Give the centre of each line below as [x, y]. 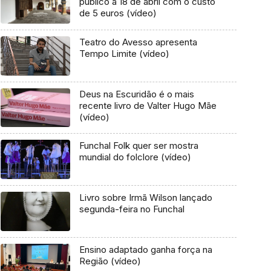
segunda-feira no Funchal [132, 209]
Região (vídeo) [110, 261]
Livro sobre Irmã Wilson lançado [145, 198]
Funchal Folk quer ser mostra [106, 146]
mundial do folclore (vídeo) [135, 157]
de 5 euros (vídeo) [118, 13]
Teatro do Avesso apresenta [138, 42]
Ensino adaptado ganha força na [145, 249]
